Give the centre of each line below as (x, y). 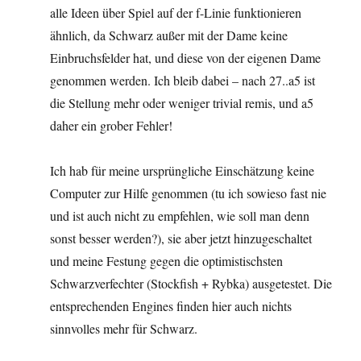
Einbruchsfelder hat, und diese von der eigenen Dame (186, 57)
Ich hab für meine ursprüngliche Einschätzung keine (183, 170)
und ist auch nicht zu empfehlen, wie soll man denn (180, 215)
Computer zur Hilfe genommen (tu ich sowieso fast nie (189, 193)
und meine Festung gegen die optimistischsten (167, 260)
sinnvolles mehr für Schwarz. (124, 328)
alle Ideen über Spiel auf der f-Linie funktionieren (176, 12)
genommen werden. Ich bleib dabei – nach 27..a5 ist (183, 80)
